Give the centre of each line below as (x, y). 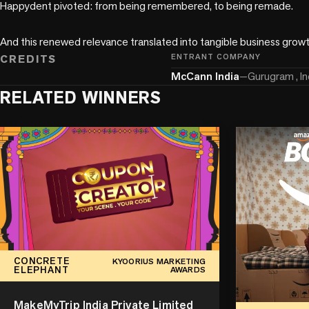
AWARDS (188, 270)
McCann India (205, 76)
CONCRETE (42, 261)
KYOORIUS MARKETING (159, 262)
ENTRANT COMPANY (216, 56)
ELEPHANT (41, 270)
